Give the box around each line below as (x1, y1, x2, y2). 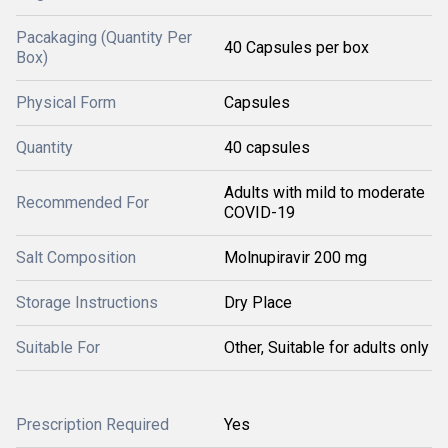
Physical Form (16, 93, 116, 112)
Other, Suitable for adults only (224, 338, 429, 357)
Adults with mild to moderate (224, 183, 425, 202)
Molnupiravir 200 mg (224, 248, 367, 267)
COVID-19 (224, 203, 295, 222)
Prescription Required (16, 415, 169, 434)
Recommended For (16, 193, 149, 212)
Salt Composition (16, 248, 136, 267)
